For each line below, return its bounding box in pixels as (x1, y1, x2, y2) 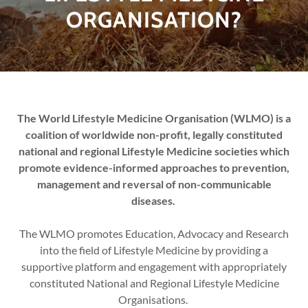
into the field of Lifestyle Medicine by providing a (40, 243, 268, 256)
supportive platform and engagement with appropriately (21, 260, 287, 273)
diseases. (131, 194, 177, 207)
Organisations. (118, 293, 190, 306)
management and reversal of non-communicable (36, 177, 272, 190)
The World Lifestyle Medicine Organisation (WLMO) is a (17, 111, 291, 124)
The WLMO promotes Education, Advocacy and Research (19, 227, 289, 240)
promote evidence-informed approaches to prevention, (19, 161, 289, 174)
